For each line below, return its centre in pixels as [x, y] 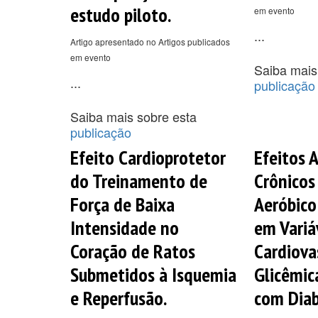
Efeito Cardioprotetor [148, 157]
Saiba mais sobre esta [133, 116]
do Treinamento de [139, 180]
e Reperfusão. [119, 297]
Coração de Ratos [133, 251]
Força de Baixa [122, 204]
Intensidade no [125, 227]
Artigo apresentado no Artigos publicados [150, 41]
